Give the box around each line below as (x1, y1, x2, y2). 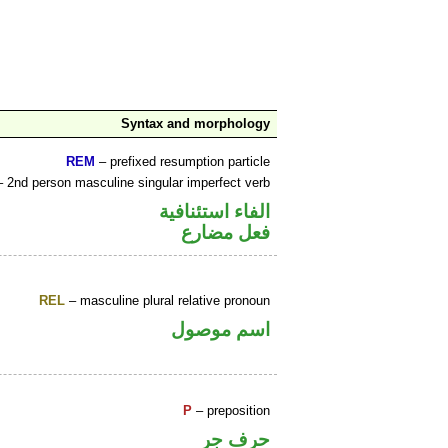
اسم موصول (171, 318, 271, 340)
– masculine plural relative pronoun (65, 293, 271, 309)
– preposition (192, 403, 271, 419)
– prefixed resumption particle (95, 154, 271, 170)
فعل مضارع (181, 221, 271, 243)
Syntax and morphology (121, 116, 271, 132)
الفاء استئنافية (159, 200, 271, 222)
